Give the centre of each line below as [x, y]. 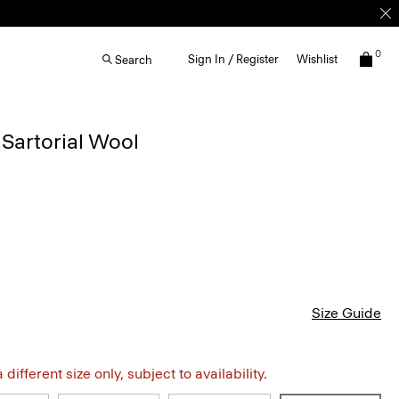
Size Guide [346, 313]
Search [134, 60]
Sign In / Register [233, 59]
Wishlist [317, 59]
